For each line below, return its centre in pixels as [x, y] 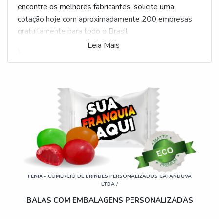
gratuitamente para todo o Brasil [73, 31]
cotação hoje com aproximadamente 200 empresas [105, 19]
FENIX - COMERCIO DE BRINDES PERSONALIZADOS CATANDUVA [109, 176]
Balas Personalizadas [95, 51]
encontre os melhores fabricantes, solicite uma [96, 7]
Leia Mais [103, 45]
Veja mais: [36, 51]
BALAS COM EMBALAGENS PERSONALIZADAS [109, 201]
